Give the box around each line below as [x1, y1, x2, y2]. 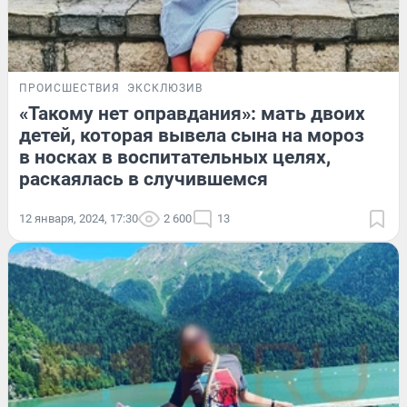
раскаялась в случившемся [19, 167, 268, 190]
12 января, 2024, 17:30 [19, 211, 138, 225]
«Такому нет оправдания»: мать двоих [19, 102, 365, 124]
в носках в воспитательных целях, [19, 145, 331, 168]
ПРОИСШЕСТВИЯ [19, 81, 120, 94]
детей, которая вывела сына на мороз [19, 124, 364, 146]
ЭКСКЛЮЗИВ [127, 81, 203, 94]
